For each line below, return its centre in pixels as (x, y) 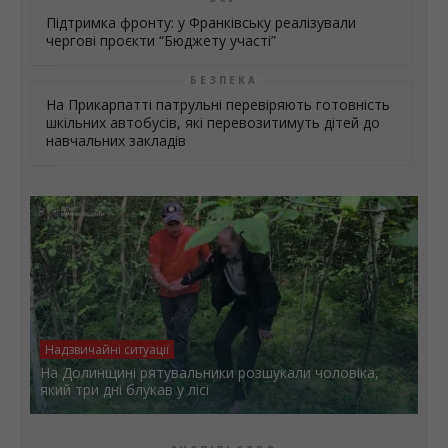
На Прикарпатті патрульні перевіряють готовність (218, 105)
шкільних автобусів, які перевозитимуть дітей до (213, 123)
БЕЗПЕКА (224, 80)
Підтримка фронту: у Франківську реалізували (201, 23)
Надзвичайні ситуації (107, 350)
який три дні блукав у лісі (124, 390)
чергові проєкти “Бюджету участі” (161, 41)
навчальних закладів (116, 141)
